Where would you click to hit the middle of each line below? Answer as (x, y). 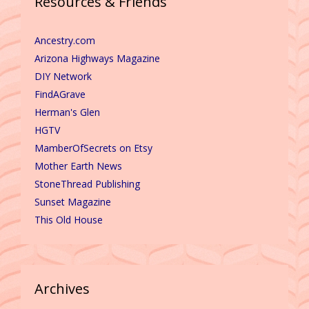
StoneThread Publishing (87, 183)
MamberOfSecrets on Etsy (93, 148)
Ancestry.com (65, 40)
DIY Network (63, 76)
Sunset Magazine (73, 201)
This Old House (69, 219)
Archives (62, 288)
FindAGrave (60, 94)
